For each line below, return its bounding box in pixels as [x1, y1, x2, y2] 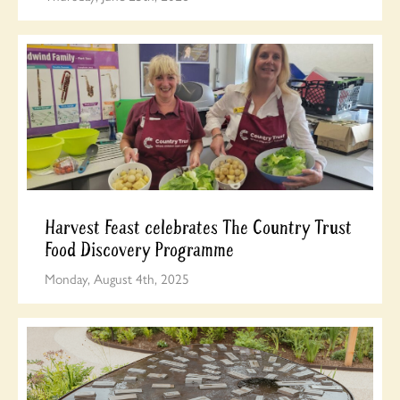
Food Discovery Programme [45, 237, 234, 262]
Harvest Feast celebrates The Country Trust [45, 214, 352, 240]
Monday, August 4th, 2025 [45, 269, 189, 289]
